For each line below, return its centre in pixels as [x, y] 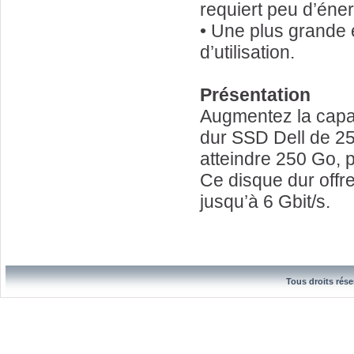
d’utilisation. [247, 52]
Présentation [255, 95]
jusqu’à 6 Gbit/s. [265, 201]
